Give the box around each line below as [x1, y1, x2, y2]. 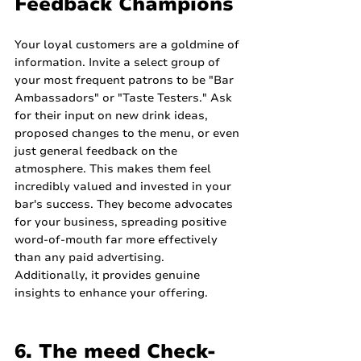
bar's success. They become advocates [15, 197, 236, 213]
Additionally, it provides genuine [15, 268, 203, 284]
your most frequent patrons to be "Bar [15, 73, 237, 89]
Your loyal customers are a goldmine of [15, 37, 243, 53]
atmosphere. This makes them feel [15, 161, 214, 177]
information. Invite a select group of [15, 55, 223, 71]
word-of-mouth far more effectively [15, 232, 221, 248]
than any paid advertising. [15, 250, 168, 266]
